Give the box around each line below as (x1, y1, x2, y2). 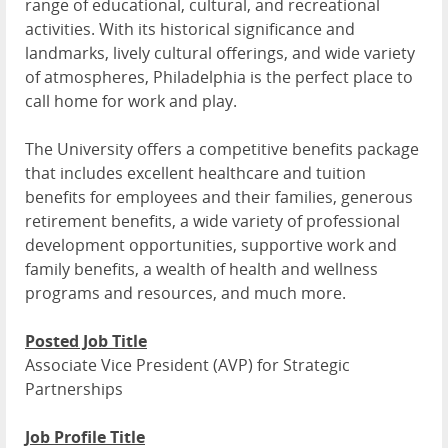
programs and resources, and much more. (25, 282, 346, 305)
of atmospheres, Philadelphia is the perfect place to (25, 66, 413, 89)
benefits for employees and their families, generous (25, 186, 413, 209)
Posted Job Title (25, 330, 147, 353)
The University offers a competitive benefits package (25, 138, 419, 161)
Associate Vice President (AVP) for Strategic (25, 354, 350, 377)
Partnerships (25, 378, 123, 401)
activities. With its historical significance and (25, 18, 355, 41)
